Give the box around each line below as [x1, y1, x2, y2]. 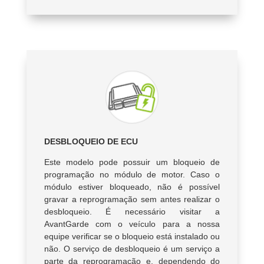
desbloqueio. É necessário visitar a [44, 207, 220, 217]
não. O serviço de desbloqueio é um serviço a [44, 244, 220, 254]
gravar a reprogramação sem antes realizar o [44, 194, 220, 204]
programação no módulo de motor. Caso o [44, 170, 220, 180]
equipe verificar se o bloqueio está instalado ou [44, 232, 220, 242]
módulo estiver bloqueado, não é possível [44, 182, 220, 192]
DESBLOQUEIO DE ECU [44, 137, 138, 147]
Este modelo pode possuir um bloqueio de [44, 157, 220, 167]
